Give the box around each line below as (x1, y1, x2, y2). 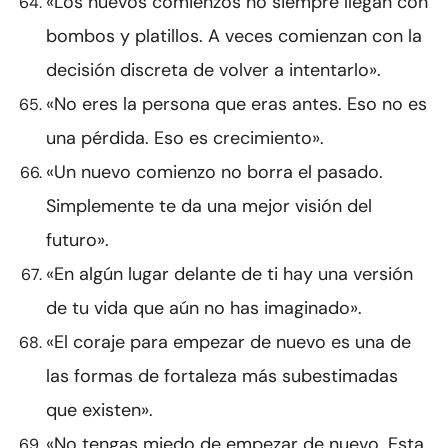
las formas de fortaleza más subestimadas (46, 364, 398, 389)
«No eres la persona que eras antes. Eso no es (46, 92, 427, 117)
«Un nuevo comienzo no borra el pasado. (46, 160, 383, 185)
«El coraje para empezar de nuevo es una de (46, 330, 411, 355)
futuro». (46, 228, 109, 253)
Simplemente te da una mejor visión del (46, 194, 372, 219)
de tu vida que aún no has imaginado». (46, 296, 362, 321)
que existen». (46, 398, 153, 423)
